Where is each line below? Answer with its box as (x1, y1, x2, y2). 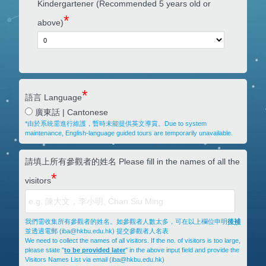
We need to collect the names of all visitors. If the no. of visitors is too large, (25, 236, 241, 244)
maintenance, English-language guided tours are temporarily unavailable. (25, 129, 233, 137)
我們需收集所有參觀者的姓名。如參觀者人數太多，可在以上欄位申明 (25, 217, 228, 225)
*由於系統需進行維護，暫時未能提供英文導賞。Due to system (25, 120, 207, 128)
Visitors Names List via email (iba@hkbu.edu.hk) (25, 255, 165, 263)
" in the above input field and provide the (125, 246, 240, 254)
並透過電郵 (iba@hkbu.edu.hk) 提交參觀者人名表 (25, 227, 169, 235)
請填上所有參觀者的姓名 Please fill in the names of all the (25, 157, 240, 167)
